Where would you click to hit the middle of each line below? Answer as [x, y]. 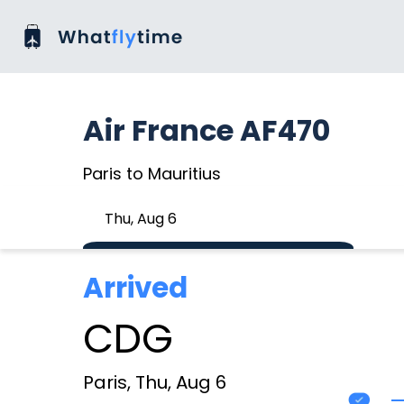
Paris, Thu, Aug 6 [155, 382]
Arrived [135, 288]
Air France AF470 [207, 130]
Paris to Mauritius [152, 174]
